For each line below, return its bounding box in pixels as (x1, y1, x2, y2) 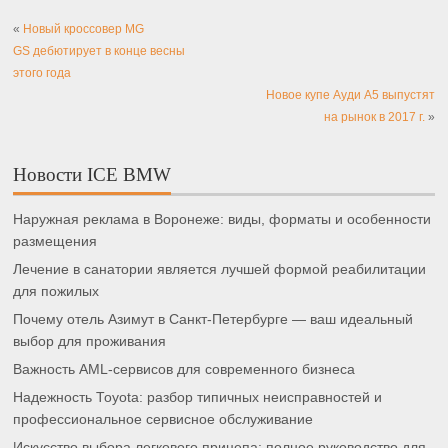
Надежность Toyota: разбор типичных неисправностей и (13, 389, 383, 405)
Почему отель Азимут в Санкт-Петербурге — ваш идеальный (13, 311, 414, 327)
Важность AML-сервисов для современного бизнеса (13, 361, 356, 377)
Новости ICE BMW (13, 164, 172, 186)
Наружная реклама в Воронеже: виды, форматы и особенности (13, 211, 432, 227)
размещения (13, 233, 98, 249)
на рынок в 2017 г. (323, 110, 425, 125)
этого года (13, 66, 72, 81)
